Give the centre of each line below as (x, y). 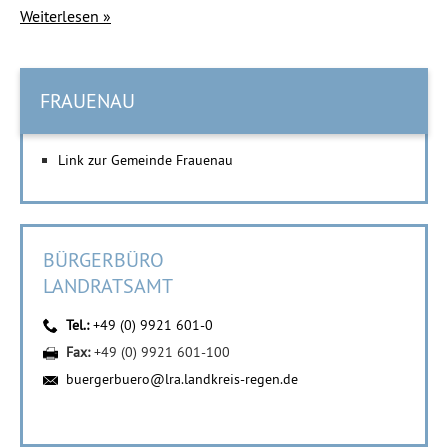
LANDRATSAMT (108, 285)
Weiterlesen (59, 16)
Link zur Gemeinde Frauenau (145, 160)
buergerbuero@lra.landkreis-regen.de (182, 379)
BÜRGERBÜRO (103, 259)
